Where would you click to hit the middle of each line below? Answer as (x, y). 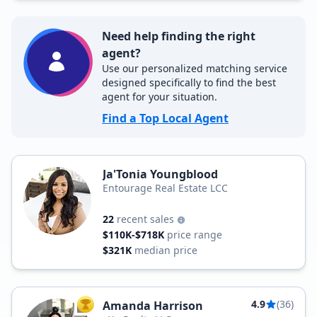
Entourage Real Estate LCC (165, 188)
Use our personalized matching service (195, 68)
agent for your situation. (160, 97)
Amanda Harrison (153, 306)
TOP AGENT (109, 307)
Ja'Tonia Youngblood (160, 174)
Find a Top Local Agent (165, 118)
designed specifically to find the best (189, 82)
